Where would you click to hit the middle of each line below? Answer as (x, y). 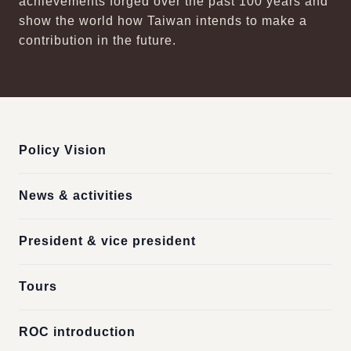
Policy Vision (63, 150)
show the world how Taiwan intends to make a (163, 21)
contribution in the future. (98, 40)
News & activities (76, 195)
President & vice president (107, 241)
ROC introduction (77, 332)
